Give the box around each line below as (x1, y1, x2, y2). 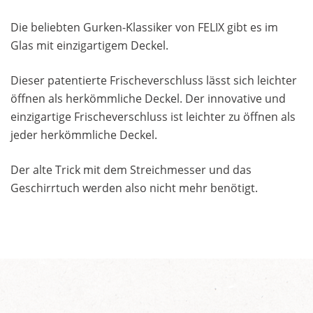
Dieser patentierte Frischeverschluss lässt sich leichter (10, 72, 297, 88)
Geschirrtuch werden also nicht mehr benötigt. (10, 180, 261, 196)
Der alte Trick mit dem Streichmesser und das (10, 161, 252, 177)
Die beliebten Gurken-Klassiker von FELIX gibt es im (10, 19, 278, 35)
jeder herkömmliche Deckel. (10, 126, 157, 143)
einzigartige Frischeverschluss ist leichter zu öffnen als (10, 108, 296, 124)
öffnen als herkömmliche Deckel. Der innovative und (10, 90, 286, 106)
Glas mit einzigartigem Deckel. (10, 37, 168, 53)
